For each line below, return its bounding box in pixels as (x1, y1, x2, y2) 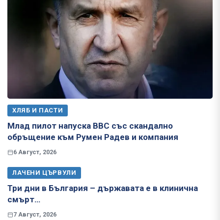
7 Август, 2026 (13, 211, 56, 219)
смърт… (7, 194, 40, 205)
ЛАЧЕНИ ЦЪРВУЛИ (12, 169, 77, 177)
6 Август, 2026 (13, 148, 56, 156)
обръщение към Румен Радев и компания (7, 132, 178, 142)
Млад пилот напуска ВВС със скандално (7, 121, 173, 131)
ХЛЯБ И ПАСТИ (12, 107, 63, 114)
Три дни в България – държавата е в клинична (7, 183, 198, 193)
